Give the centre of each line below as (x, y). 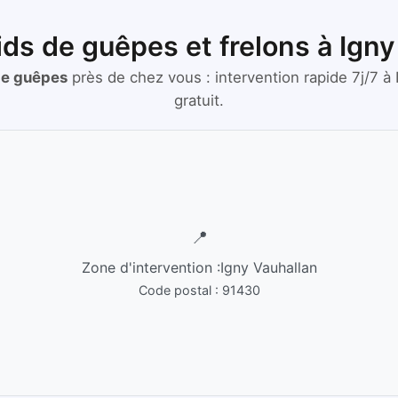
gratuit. (199, 100)
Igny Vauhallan (268, 268)
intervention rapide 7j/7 (299, 77)
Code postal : (178, 291)
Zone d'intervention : (151, 268)
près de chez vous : (139, 77)
